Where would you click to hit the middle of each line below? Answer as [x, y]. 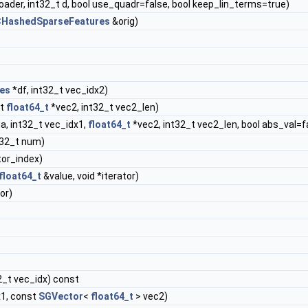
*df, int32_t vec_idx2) [59, 90]
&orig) [124, 21]
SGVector [61, 296]
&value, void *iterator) [90, 176]
